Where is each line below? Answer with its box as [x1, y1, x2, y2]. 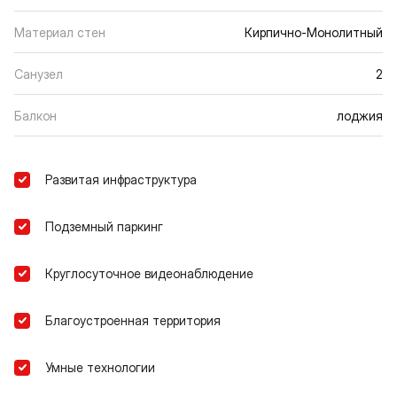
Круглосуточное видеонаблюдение [45, 265, 253, 281]
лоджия [337, 107, 383, 123]
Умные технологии [45, 359, 155, 375]
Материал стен [14, 24, 105, 40]
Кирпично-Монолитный [245, 24, 383, 40]
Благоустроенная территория [45, 312, 221, 328]
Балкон [14, 107, 57, 123]
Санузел [14, 66, 63, 82]
